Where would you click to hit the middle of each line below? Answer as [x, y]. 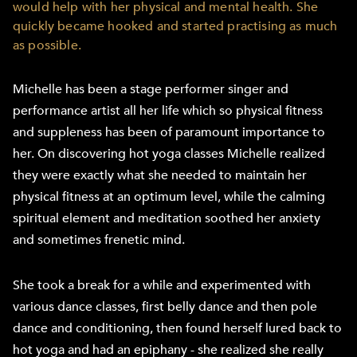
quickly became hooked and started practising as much [175, 26]
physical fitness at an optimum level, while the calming [169, 197]
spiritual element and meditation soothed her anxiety [167, 218]
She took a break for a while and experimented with [162, 285]
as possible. [47, 45]
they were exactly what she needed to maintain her [160, 175]
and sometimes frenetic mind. [99, 240]
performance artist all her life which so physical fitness [168, 111]
